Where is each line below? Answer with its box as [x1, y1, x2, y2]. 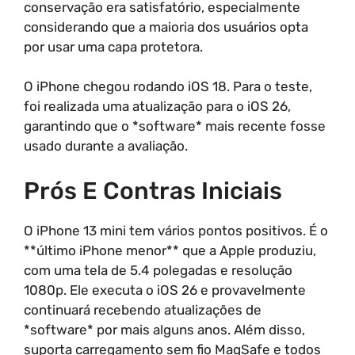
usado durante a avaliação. [24, 138, 188, 154]
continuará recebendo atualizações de [24, 301, 261, 318]
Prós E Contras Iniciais [24, 176, 282, 205]
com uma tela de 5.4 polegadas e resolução [24, 261, 292, 278]
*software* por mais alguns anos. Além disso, [24, 321, 305, 338]
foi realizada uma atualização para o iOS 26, [24, 98, 291, 114]
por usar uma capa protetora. [24, 38, 203, 55]
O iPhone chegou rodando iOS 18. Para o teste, [24, 78, 312, 94]
